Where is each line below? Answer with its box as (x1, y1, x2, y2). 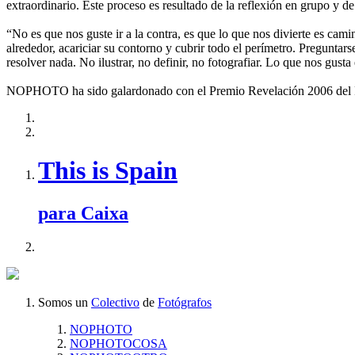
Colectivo (91, 295, 139, 309)
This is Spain (38, 156, 177, 185)
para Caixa (38, 202, 128, 223)
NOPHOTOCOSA (70, 336, 167, 350)
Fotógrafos (158, 295, 212, 309)
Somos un (38, 295, 88, 309)
